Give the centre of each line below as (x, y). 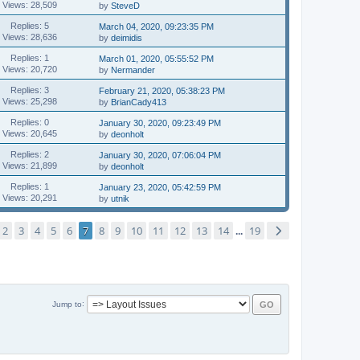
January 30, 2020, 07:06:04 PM (160, 155)
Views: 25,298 (29, 101)
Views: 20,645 (29, 133)
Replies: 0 (29, 122)
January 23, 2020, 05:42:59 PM (160, 187)
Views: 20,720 (29, 69)
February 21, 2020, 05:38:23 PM (162, 91)
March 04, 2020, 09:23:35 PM (157, 27)
